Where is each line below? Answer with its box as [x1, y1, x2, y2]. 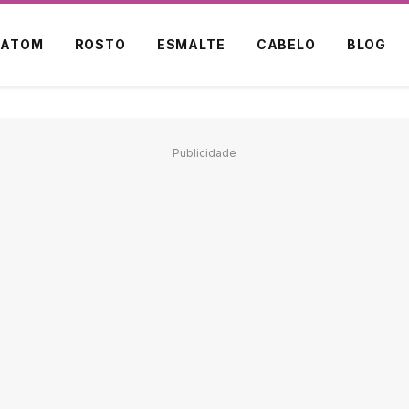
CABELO [256, 37, 316, 52]
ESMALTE [156, 37, 225, 52]
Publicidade [173, 146, 236, 160]
